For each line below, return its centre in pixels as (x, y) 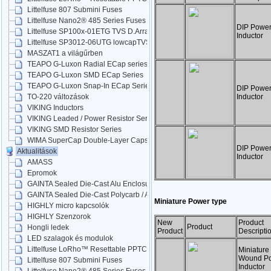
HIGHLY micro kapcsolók (68, 206)
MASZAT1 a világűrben (65, 54)
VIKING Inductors (55, 108)
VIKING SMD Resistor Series (74, 130)
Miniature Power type (191, 201)
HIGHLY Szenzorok (59, 217)
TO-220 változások (58, 97)
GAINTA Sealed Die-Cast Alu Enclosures (93, 184)
